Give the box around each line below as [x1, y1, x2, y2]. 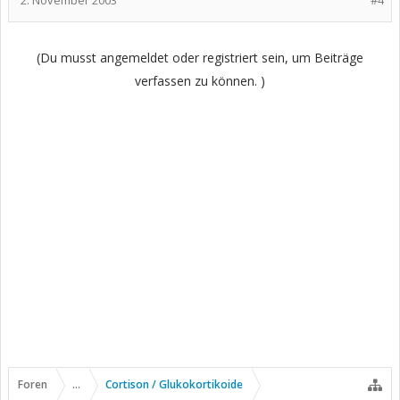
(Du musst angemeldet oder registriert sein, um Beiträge [37, 49, 363, 66]
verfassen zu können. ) [135, 72, 265, 89]
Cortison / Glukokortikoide [105, 377, 243, 392]
